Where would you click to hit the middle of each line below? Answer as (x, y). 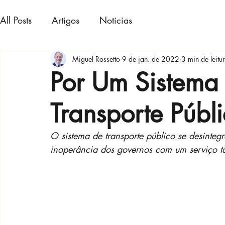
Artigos (66, 20)
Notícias (116, 20)
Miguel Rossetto (96, 59)
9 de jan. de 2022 (151, 59)
